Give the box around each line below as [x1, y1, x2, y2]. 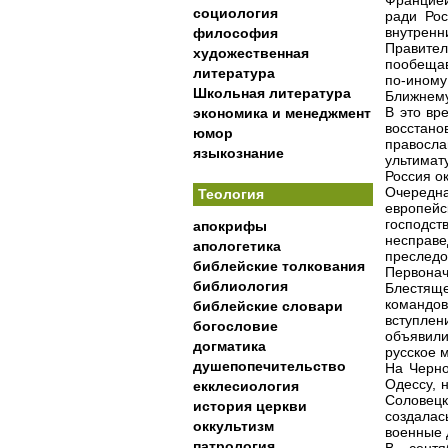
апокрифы [193, 218, 267, 234]
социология [193, 5, 278, 21]
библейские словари [193, 298, 343, 314]
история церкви [193, 398, 307, 414]
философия [193, 25, 278, 41]
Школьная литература [193, 85, 351, 101]
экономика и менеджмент [193, 105, 371, 121]
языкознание [193, 145, 284, 161]
